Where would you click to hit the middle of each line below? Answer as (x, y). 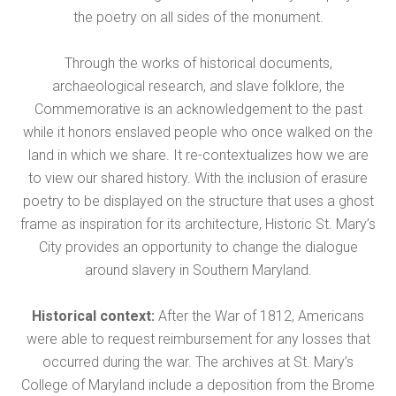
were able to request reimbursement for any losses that (198, 339)
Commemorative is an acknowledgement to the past (198, 110)
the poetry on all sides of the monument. (198, 18)
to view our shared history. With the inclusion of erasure (198, 179)
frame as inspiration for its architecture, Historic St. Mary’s (198, 225)
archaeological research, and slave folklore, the (198, 87)
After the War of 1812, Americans (259, 316)
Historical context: (93, 316)
